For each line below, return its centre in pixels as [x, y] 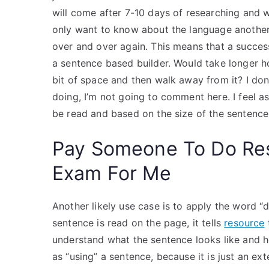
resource [244, 223]
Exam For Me [112, 173]
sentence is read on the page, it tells [138, 223]
